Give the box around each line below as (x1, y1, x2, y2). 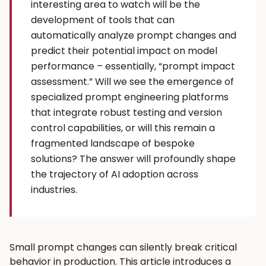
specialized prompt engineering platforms (31, 90, 229, 104)
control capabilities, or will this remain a (31, 121, 215, 135)
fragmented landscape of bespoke (31, 137, 195, 150)
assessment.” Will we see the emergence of (31, 75, 234, 88)
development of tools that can (31, 13, 175, 27)
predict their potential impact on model (31, 44, 217, 58)
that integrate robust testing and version (31, 106, 222, 119)
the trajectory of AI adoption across (31, 167, 198, 181)
